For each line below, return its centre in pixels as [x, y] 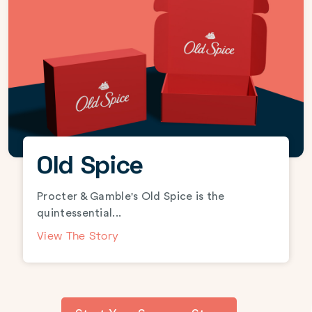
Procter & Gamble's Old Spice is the [131, 196]
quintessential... [79, 213]
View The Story [78, 236]
